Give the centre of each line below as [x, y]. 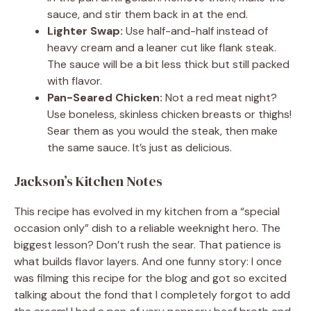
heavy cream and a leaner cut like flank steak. [162, 48]
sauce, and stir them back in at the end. [148, 15]
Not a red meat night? [220, 98]
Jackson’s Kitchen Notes [88, 182]
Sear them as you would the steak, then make [162, 131]
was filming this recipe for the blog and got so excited [150, 278]
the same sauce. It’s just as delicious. [140, 148]
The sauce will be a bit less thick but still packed [168, 65]
